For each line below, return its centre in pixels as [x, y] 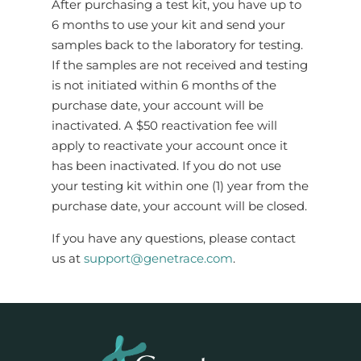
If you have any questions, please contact [173, 238]
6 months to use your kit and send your [168, 25]
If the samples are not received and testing [179, 66]
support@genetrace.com [158, 258]
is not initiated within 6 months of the [164, 86]
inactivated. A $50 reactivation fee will [164, 126]
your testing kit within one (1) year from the [180, 187]
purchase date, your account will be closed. [179, 207]
